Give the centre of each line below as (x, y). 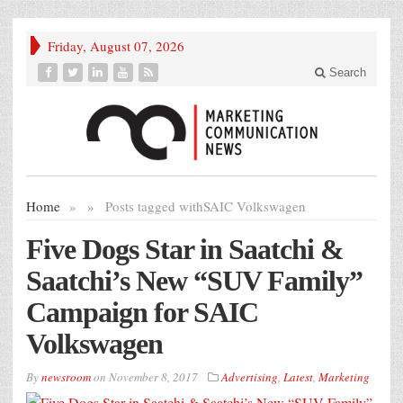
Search (346, 72)
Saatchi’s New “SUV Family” (194, 281)
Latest (298, 377)
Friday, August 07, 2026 (116, 46)
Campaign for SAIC (142, 313)
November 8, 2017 (153, 377)
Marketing (344, 377)
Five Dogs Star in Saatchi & (185, 250)
